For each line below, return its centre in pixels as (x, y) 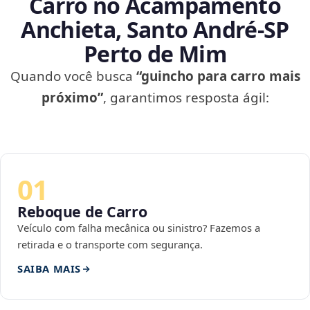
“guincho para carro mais (218, 76)
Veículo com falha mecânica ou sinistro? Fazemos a (139, 228)
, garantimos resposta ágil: (186, 98)
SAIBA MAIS (49, 269)
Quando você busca (73, 76)
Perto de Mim (155, 54)
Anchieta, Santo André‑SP (155, 30)
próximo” (72, 98)
